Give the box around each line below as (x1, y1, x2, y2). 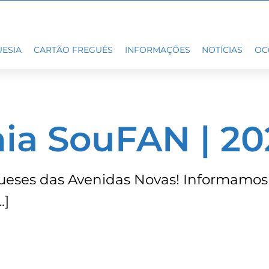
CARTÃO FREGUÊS (33, 44, 113, 56)
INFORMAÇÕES (124, 44, 190, 56)
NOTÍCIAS (202, 44, 243, 56)
